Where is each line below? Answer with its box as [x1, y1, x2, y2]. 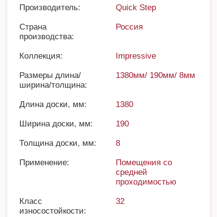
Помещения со [116, 158, 172, 167]
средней [116, 168, 147, 177]
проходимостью [116, 177, 176, 186]
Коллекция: [19, 51, 62, 61]
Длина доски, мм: [19, 100, 87, 109]
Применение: [19, 158, 69, 167]
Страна [19, 22, 46, 31]
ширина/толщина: [19, 80, 87, 90]
